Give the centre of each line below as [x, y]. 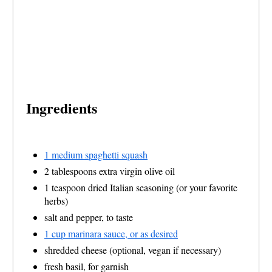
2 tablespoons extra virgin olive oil [110, 171]
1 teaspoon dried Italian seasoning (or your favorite [141, 188]
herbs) [56, 201]
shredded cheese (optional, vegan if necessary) [133, 250]
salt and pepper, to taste [89, 217]
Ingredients [62, 108]
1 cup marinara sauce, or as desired [111, 234]
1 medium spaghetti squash [96, 155]
